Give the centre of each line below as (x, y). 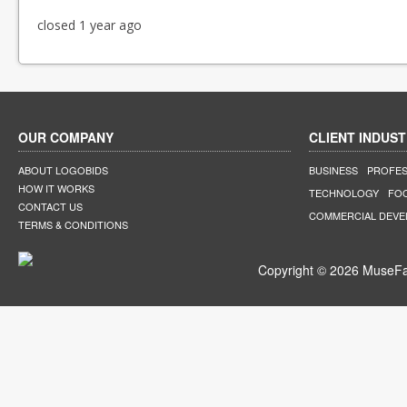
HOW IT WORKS (56, 188)
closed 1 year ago (89, 25)
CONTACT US (50, 206)
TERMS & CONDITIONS (73, 224)
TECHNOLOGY (344, 193)
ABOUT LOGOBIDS (63, 170)
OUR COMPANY (66, 137)
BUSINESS (333, 170)
